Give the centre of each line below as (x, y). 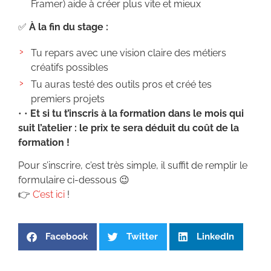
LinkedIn (215, 237)
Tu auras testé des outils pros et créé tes (121, 84)
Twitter (142, 237)
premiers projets (67, 99)
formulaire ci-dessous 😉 (74, 180)
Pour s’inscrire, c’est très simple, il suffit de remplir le (133, 166)
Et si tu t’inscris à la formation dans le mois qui (137, 113)
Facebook (67, 237)
